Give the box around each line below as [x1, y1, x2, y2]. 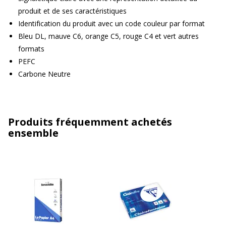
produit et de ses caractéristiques [18, 6, 127, 16]
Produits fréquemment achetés [8, 115, 172, 129]
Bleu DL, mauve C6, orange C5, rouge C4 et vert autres [18, 31, 199, 41]
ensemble [8, 126, 59, 140]
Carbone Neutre [18, 69, 71, 79]
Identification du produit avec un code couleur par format [18, 18, 205, 28]
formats [18, 43, 44, 53]
